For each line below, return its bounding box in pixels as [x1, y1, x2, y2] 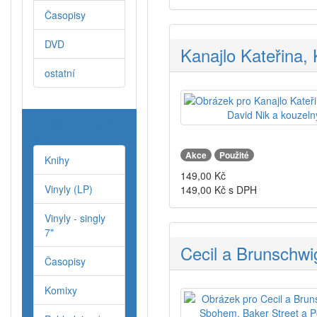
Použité [219, 149, 249, 162]
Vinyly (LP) [45, 182, 93, 197]
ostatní [45, 66, 75, 81]
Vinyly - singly [45, 211, 105, 226]
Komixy [45, 283, 77, 298]
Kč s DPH [212, 183, 257, 197]
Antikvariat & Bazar [33, 117, 118, 132]
